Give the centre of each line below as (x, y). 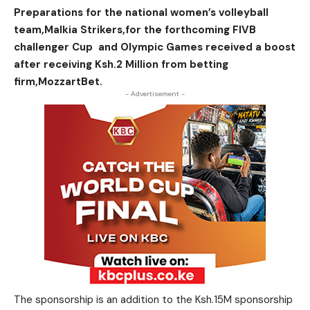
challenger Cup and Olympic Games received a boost (155, 47)
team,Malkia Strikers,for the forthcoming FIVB (135, 30)
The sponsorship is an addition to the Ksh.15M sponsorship (155, 300)
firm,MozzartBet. (58, 82)
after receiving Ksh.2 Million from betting (121, 64)
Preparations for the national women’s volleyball (141, 12)
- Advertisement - (155, 94)
